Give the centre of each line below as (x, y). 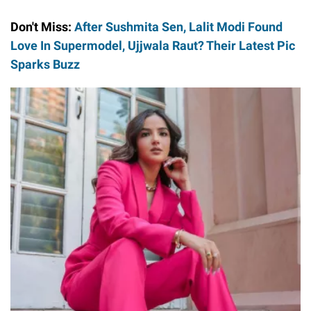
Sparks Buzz (45, 64)
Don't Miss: (42, 26)
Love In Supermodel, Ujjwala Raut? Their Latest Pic (153, 45)
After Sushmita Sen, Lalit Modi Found (178, 26)
